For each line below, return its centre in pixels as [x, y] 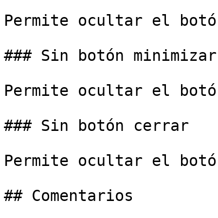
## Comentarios [69, 196]
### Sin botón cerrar [96, 126]
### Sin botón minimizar [110, 55]
